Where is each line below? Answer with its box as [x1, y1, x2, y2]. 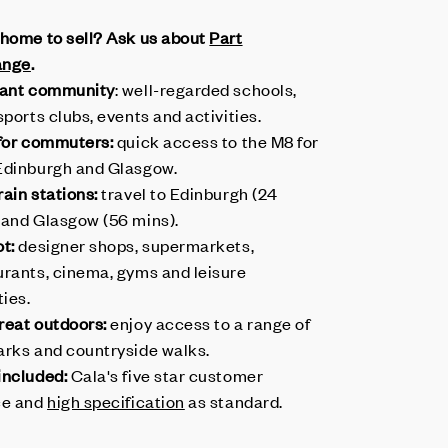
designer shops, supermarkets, [18, 234, 255, 256]
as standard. [184, 390, 283, 412]
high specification [47, 390, 185, 412]
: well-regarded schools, [114, 78, 297, 100]
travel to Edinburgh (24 [97, 182, 278, 204]
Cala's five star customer [67, 364, 264, 386]
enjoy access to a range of [106, 312, 311, 334]
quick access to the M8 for [113, 130, 319, 152]
